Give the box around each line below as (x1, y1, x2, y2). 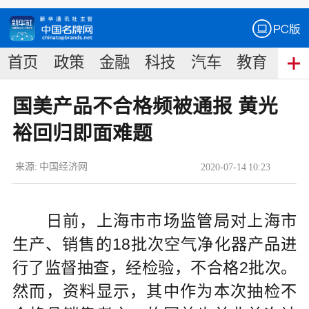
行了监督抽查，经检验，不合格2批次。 (12, 258, 297, 277)
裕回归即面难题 (12, 122, 152, 145)
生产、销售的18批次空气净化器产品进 (12, 235, 297, 253)
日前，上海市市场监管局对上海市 (12, 211, 297, 230)
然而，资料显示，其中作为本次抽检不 (12, 281, 297, 300)
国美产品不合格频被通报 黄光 (12, 95, 278, 118)
